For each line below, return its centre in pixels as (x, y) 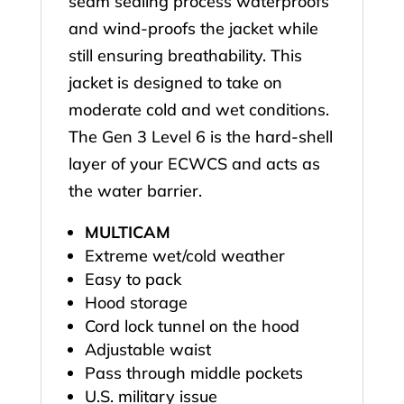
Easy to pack (133, 280)
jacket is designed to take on (175, 83)
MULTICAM (127, 233)
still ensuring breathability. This (185, 56)
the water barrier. (135, 191)
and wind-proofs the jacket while (193, 29)
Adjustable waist (147, 350)
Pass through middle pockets (193, 373)
